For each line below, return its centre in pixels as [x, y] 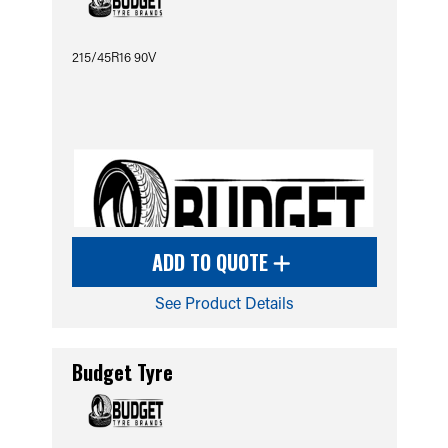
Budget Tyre [122, 372]
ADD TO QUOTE [212, 262]
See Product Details [224, 302]
